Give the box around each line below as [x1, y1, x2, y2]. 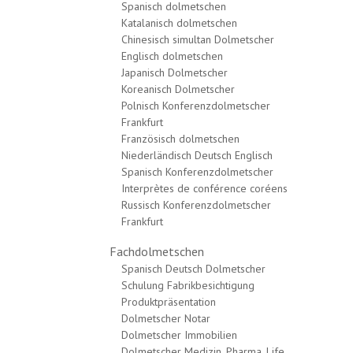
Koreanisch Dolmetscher [121, 82, 235, 96]
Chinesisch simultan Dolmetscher [121, 32, 274, 46]
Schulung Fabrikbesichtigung [121, 278, 255, 292]
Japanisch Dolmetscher [121, 65, 228, 80]
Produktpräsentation [121, 295, 216, 309]
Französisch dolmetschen [121, 132, 240, 146]
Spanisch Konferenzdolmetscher [121, 165, 273, 179]
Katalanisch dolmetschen [121, 16, 237, 30]
